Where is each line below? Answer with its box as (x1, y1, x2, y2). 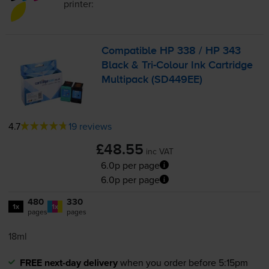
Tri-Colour (142, 60, 189, 71)
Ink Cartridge (188, 60, 253, 71)
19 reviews (68, 119, 112, 133)
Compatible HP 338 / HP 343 (101, 46, 241, 57)
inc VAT (145, 145, 174, 157)
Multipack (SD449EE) (101, 74, 203, 86)
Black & (101, 60, 142, 71)
